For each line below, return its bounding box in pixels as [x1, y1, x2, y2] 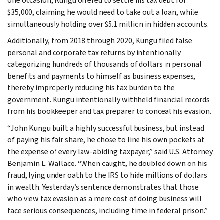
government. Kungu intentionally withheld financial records [7, 94, 210, 105]
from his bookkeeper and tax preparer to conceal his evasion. [7, 106, 211, 116]
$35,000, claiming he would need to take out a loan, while [7, 6, 198, 17]
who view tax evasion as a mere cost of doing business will [7, 193, 202, 204]
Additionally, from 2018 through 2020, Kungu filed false [7, 35, 192, 46]
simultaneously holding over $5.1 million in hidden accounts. [7, 18, 209, 29]
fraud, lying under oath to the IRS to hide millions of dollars [7, 169, 207, 180]
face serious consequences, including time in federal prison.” [7, 205, 208, 216]
